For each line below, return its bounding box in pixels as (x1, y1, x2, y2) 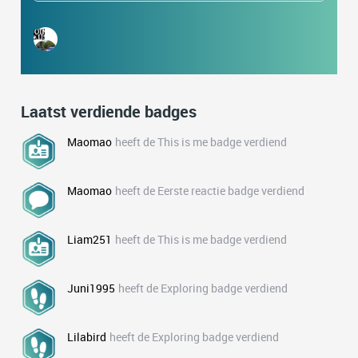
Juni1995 (67, 280, 115, 296)
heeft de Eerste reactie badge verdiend (115, 183, 304, 198)
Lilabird (67, 329, 106, 344)
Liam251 (67, 232, 112, 247)
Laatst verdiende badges (21, 101, 197, 122)
